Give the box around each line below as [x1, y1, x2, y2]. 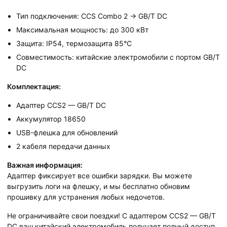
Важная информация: [7, 160, 83, 169]
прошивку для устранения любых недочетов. [7, 192, 165, 201]
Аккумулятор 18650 [16, 114, 86, 123]
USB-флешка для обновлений [16, 128, 118, 137]
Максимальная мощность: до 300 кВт [16, 25, 148, 34]
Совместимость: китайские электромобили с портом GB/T [16, 52, 220, 61]
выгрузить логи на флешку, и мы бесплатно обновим [7, 181, 190, 191]
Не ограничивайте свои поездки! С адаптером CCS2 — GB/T [7, 211, 216, 220]
